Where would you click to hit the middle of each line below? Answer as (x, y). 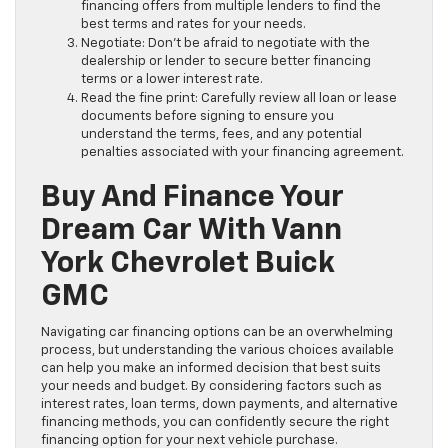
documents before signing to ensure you (207, 116)
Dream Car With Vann (191, 231)
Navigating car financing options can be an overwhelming (217, 332)
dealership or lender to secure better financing (226, 61)
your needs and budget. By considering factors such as (211, 386)
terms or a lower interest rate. (172, 79)
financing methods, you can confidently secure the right (215, 422)
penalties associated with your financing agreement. (242, 152)
